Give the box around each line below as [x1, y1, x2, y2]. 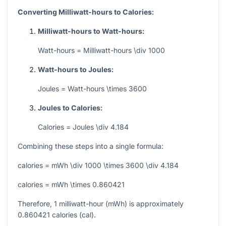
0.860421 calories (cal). [18, 210, 96, 219]
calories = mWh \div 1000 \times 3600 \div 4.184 [18, 161, 179, 170]
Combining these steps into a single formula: [18, 142, 163, 151]
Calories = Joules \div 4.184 [38, 123, 129, 132]
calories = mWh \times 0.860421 [18, 180, 125, 189]
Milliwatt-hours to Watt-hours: [38, 27, 144, 36]
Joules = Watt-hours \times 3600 [38, 84, 147, 93]
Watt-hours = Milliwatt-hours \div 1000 [38, 46, 165, 55]
